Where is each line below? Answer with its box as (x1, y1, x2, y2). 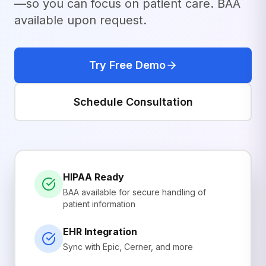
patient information (63, 199, 135, 209)
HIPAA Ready (63, 171, 124, 183)
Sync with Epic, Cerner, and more (63, 242, 193, 252)
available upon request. (14, 13, 147, 27)
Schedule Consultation (73, 96, 193, 108)
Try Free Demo (88, 59, 166, 71)
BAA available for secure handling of (63, 187, 206, 197)
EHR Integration (63, 226, 137, 237)
